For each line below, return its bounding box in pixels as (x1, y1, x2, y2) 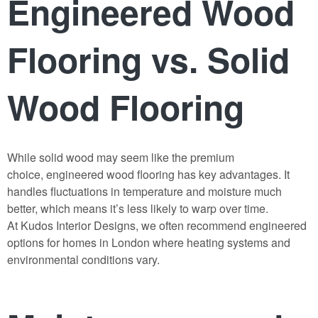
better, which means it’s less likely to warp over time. (7, 200, 268, 217)
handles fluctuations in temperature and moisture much (7, 183, 282, 200)
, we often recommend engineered (136, 217, 307, 234)
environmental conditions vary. (7, 251, 160, 268)
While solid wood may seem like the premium (7, 149, 234, 166)
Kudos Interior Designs (21, 217, 136, 234)
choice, (7, 166, 46, 183)
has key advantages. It (175, 166, 290, 183)
